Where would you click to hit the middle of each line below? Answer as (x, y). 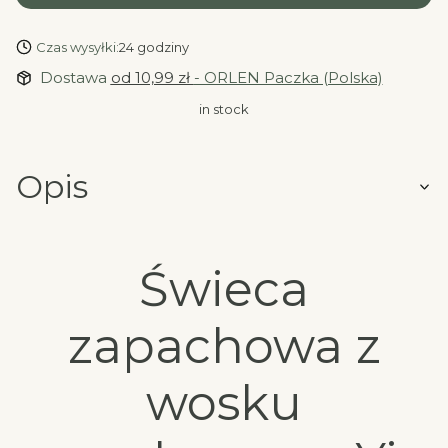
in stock (224, 108)
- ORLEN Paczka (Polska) (288, 77)
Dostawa (75, 77)
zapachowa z (224, 345)
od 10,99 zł (152, 77)
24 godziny (153, 46)
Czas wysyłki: (77, 46)
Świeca (224, 288)
